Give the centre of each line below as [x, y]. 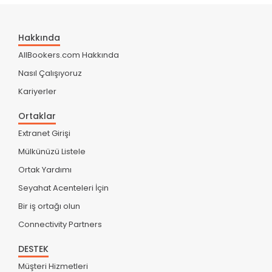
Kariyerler [37, 91]
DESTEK [33, 249]
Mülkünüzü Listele [52, 151]
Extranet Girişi [44, 133]
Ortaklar [37, 116]
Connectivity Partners [60, 224]
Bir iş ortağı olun [49, 206]
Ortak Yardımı [45, 169]
